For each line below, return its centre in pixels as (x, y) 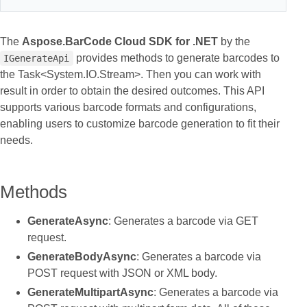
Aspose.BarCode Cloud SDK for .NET (120, 41)
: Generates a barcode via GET (183, 221)
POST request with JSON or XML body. (122, 273)
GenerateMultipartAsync (90, 292)
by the (234, 41)
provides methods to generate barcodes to (176, 58)
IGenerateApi (37, 58)
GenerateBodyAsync (82, 257)
